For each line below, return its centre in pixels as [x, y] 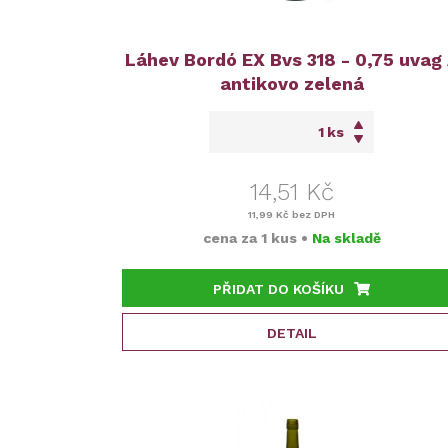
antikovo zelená [291, 83]
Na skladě [346, 238]
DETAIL [291, 333]
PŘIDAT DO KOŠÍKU [279, 289]
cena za [231, 238]
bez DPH [312, 214]
